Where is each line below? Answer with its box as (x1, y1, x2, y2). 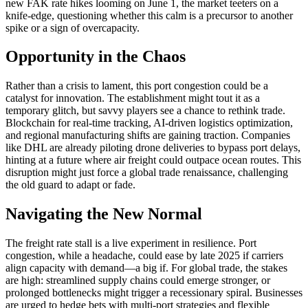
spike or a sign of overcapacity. (5, 21, 140, 34)
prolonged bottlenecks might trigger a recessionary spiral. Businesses (5, 287, 302, 299)
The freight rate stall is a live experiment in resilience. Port (5, 237, 256, 250)
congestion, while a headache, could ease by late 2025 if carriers (5, 250, 283, 262)
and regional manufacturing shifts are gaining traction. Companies (5, 129, 290, 142)
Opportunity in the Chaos (5, 47, 186, 66)
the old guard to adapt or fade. (5, 179, 135, 191)
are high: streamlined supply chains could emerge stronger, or (5, 274, 270, 287)
